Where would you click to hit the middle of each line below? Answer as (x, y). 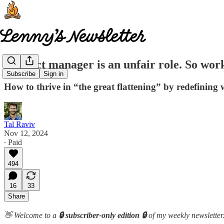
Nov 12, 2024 (26, 133)
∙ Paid (13, 142)
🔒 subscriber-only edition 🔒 (102, 215)
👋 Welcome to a (30, 215)
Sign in (53, 74)
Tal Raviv (19, 124)
